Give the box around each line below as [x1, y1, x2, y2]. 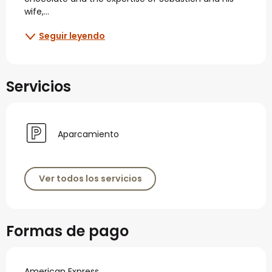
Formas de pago [6, 221, 129, 242]
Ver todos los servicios [38, 172, 142, 185]
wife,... [24, 5, 49, 18]
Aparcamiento [58, 128, 119, 141]
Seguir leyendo [39, 30, 105, 42]
